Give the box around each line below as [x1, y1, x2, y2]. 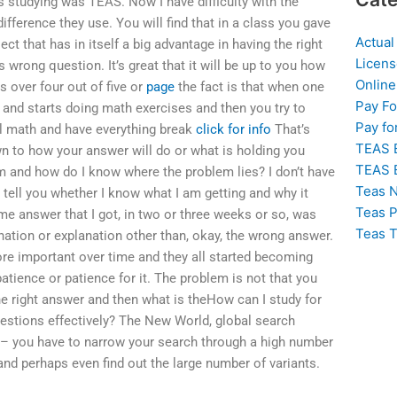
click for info [196, 121, 272, 138]
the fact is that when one [175, 79, 325, 96]
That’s [271, 121, 311, 138]
